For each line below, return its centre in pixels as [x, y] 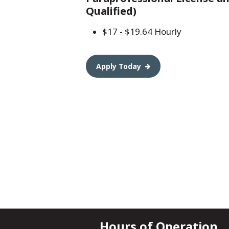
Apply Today [119, 66]
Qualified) [111, 11]
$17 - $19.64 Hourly [142, 31]
